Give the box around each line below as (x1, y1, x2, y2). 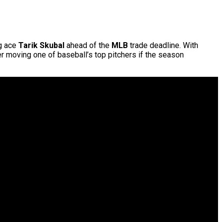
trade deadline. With (128, 41, 198, 51)
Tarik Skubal (18, 41, 64, 51)
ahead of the (64, 41, 111, 51)
